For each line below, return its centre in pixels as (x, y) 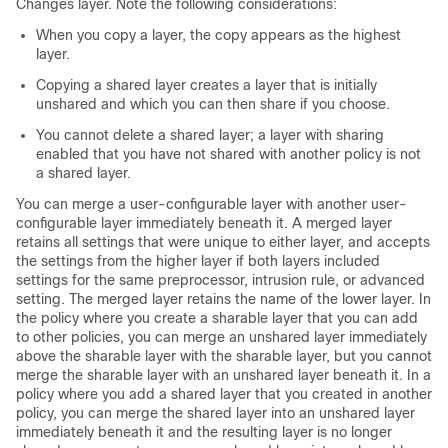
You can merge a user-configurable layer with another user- (211, 204)
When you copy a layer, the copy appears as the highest (218, 35)
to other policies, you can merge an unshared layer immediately (221, 337)
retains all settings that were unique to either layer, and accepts (223, 242)
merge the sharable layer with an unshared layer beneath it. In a (223, 375)
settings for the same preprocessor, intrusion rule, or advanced (220, 280)
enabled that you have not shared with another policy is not (228, 154)
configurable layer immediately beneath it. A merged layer (204, 223)
